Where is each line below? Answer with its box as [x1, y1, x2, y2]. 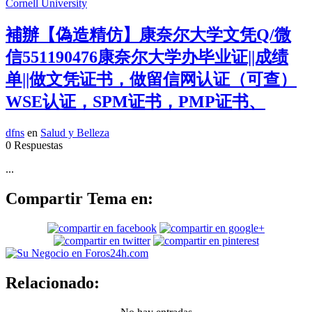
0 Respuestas [6, 139, 63, 152]
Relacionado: [6, 273, 100, 292]
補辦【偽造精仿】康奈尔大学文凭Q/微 [6, 26, 291, 45]
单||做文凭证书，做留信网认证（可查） [6, 70, 297, 89]
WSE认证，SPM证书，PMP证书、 [6, 93, 265, 111]
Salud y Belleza [40, 127, 109, 139]
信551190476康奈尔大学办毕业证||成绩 [6, 48, 288, 67]
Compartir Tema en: [6, 189, 153, 208]
